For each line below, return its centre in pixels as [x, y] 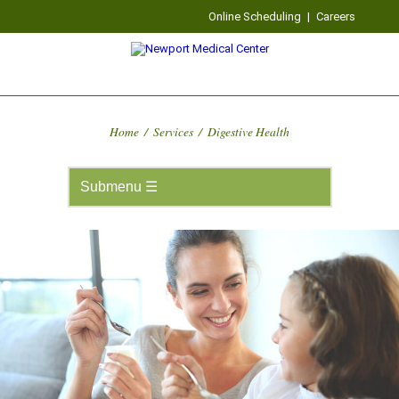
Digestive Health [248, 131]
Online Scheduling [255, 16]
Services [173, 131]
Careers [336, 16]
